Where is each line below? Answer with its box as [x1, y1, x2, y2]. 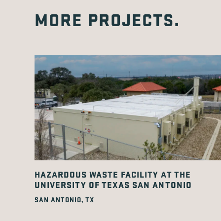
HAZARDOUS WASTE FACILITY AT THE [35, 168, 191, 180]
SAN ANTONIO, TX [35, 195, 94, 204]
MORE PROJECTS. [35, 7, 181, 31]
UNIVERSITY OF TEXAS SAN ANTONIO [35, 179, 192, 190]
